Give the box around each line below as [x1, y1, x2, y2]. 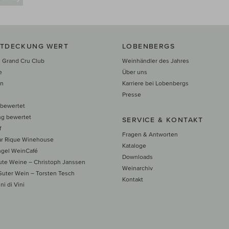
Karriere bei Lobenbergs [122, 79, 189, 86]
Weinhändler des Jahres [122, 57, 189, 64]
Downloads [122, 153, 153, 160]
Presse [122, 90, 141, 98]
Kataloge [122, 142, 146, 149]
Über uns [122, 68, 147, 75]
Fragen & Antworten [122, 130, 178, 138]
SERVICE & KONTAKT [122, 115, 203, 124]
